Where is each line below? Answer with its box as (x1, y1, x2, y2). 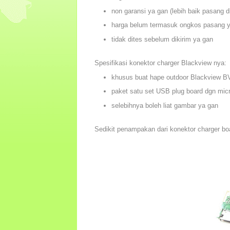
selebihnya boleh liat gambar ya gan (111, 102, 218, 110)
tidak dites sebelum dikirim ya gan (111, 35, 213, 44)
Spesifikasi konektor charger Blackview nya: (94, 59, 226, 67)
